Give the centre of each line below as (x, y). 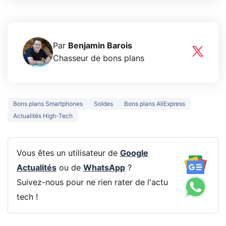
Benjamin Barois (100, 46)
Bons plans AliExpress (155, 104)
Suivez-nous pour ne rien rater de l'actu (92, 182)
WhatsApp (104, 168)
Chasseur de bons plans (99, 59)
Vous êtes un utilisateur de (68, 153)
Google (134, 153)
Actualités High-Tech (43, 116)
